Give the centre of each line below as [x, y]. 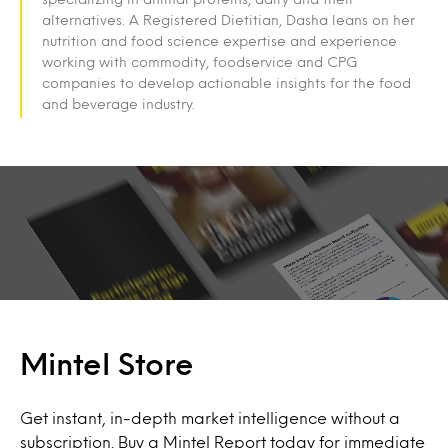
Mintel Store [107, 362]
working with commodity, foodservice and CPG [199, 62]
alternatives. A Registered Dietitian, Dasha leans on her [228, 20]
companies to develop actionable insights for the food [226, 83]
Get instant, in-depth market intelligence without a [210, 417]
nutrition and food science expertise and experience [219, 41]
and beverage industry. [118, 104]
